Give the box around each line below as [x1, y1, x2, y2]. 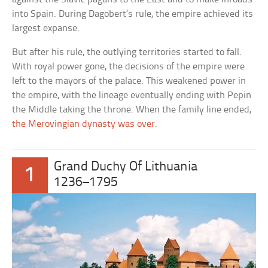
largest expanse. [12, 23, 80, 33]
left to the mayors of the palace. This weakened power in [12, 75, 246, 86]
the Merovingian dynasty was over [12, 118, 156, 129]
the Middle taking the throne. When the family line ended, [12, 104, 252, 115]
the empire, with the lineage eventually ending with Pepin [12, 90, 252, 100]
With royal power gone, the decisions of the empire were [12, 61, 245, 72]
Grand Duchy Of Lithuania [54, 160, 198, 174]
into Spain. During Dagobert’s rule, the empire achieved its [12, 8, 254, 19]
